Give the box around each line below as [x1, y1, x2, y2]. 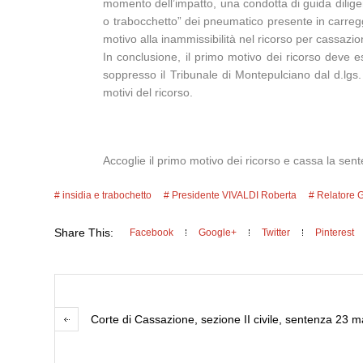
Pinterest [315, 227, 355, 238]
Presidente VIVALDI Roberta [172, 190, 297, 201]
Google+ [199, 227, 237, 238]
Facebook [130, 227, 174, 238]
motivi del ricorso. [103, 86, 194, 99]
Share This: [54, 226, 114, 239]
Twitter [262, 227, 291, 238]
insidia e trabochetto [62, 190, 152, 201]
